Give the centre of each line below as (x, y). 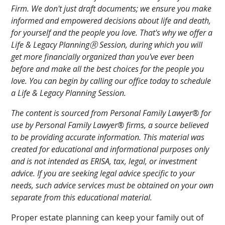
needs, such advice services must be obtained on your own (113, 185)
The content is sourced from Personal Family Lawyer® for (111, 113)
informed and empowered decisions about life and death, (111, 20)
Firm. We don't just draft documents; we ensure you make (111, 8)
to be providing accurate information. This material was (108, 137)
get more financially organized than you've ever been (103, 57)
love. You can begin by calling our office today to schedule (111, 81)
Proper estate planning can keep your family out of (108, 217)
